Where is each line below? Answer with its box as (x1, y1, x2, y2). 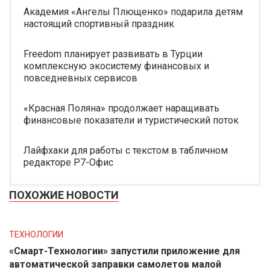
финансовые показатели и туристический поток (24, 115, 239, 126)
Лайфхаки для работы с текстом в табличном (24, 145, 228, 156)
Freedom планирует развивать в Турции (24, 48, 202, 60)
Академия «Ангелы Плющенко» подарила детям (24, 6, 243, 17)
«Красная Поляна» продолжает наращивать (24, 102, 219, 114)
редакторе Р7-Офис (24, 157, 113, 168)
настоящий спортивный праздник (24, 18, 174, 30)
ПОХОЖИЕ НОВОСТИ (9, 189, 119, 201)
